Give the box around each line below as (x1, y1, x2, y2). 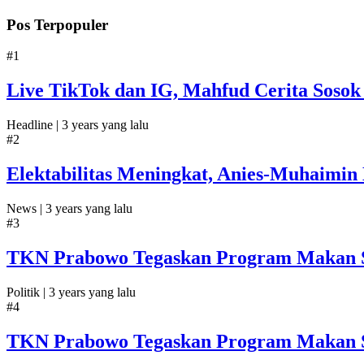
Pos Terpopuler (6, 15, 108, 33)
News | (6, 201, 45, 215)
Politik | (6, 284, 49, 299)
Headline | (6, 118, 62, 132)
